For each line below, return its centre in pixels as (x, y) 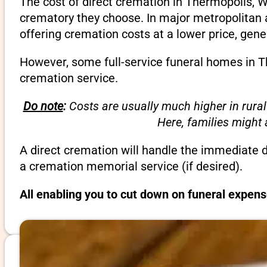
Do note (43, 106)
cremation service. (69, 78)
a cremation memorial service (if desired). (131, 166)
